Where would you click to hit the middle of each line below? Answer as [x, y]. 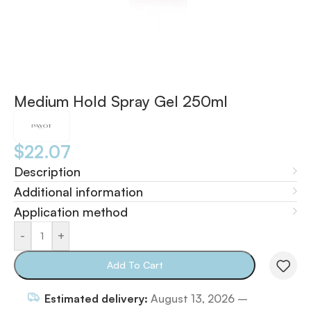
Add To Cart [135, 264]
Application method [71, 211]
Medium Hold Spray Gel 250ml [121, 101]
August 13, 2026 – [198, 298]
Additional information [78, 191]
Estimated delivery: [96, 298]
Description [47, 171]
